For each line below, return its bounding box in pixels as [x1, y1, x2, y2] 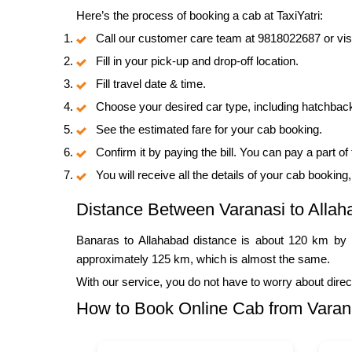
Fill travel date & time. [96, 76, 206, 90]
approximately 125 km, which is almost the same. [76, 251, 330, 266]
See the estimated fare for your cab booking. [96, 122, 322, 136]
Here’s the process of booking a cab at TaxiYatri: [76, 8, 323, 22]
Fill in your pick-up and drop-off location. [96, 53, 299, 68]
